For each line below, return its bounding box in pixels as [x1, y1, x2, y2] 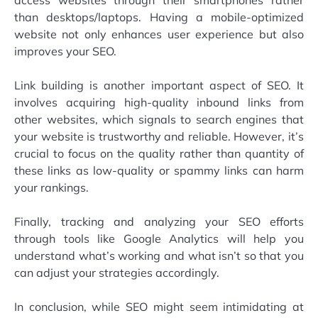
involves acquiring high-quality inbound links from [14, 94, 304, 109]
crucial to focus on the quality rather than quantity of [14, 146, 304, 160]
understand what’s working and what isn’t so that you [14, 248, 304, 263]
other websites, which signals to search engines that [14, 111, 304, 126]
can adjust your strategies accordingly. [14, 265, 219, 280]
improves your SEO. [14, 43, 116, 58]
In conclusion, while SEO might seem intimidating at [14, 299, 304, 314]
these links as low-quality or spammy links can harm [14, 163, 304, 177]
